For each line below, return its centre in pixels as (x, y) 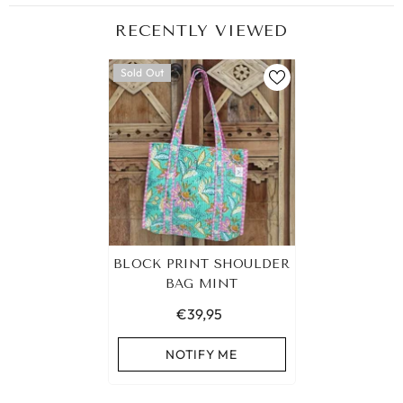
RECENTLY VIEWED (201, 31)
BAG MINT (201, 284)
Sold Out (142, 73)
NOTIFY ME (201, 355)
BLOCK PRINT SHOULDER (201, 264)
